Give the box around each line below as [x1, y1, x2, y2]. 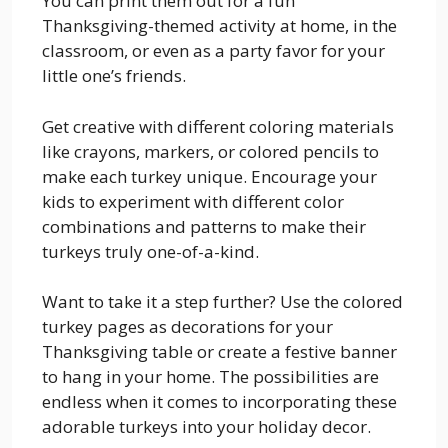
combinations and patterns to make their [42, 214, 366, 238]
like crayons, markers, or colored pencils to [42, 139, 379, 163]
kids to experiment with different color [42, 189, 344, 213]
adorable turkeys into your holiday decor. [42, 415, 371, 439]
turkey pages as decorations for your [42, 315, 333, 339]
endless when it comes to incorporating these [42, 390, 397, 414]
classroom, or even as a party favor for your [42, 39, 385, 63]
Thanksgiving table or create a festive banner [42, 340, 397, 364]
